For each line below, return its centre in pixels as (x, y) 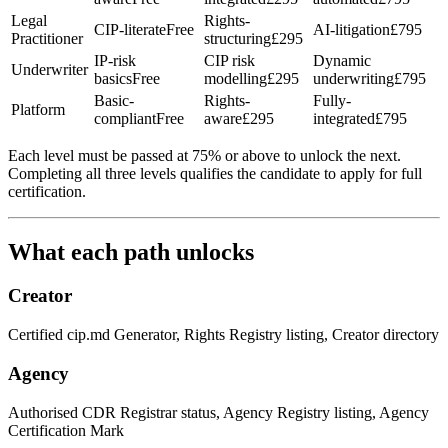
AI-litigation (351, 29)
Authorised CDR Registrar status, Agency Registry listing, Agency (218, 412)
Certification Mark (66, 430)
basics (113, 78)
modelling (235, 78)
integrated (344, 118)
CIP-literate (130, 29)
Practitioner (47, 38)
